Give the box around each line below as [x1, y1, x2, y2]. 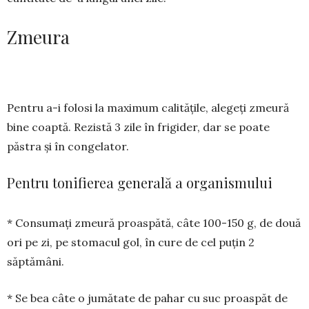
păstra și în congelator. [7, 139, 129, 154]
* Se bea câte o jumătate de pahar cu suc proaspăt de [7, 291, 288, 306]
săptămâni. [7, 255, 64, 269]
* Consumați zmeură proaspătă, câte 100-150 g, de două [7, 216, 301, 230]
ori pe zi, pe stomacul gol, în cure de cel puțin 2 [7, 235, 255, 250]
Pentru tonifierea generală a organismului [7, 173, 272, 192]
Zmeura [7, 25, 70, 50]
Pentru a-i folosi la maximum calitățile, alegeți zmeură [7, 101, 289, 115]
